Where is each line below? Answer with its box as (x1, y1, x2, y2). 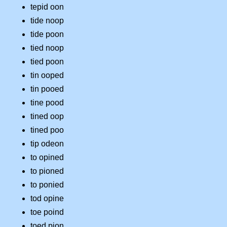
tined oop (30, 112, 64, 121)
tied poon (30, 57, 64, 66)
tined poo (30, 126, 64, 135)
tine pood (30, 98, 64, 107)
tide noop (30, 16, 64, 25)
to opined (30, 153, 64, 162)
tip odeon (30, 139, 64, 148)
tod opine (30, 194, 64, 203)
